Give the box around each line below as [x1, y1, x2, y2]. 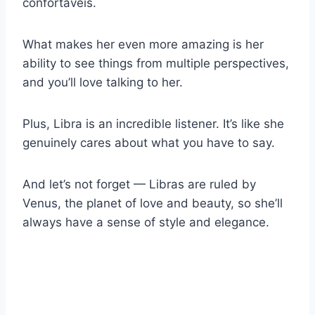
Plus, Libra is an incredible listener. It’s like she [22, 117, 284, 131]
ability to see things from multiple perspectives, [22, 56, 289, 71]
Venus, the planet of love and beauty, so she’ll [22, 196, 283, 211]
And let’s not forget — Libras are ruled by [22, 177, 256, 192]
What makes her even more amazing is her [22, 37, 264, 52]
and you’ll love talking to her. [22, 75, 186, 90]
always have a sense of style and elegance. [22, 215, 273, 230]
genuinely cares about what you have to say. [22, 136, 275, 150]
